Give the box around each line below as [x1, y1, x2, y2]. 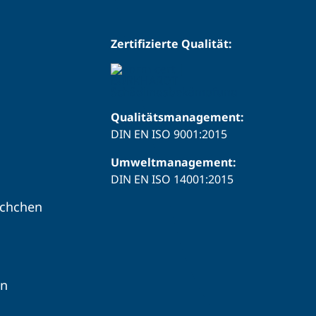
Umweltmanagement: [111, 154, 236, 171]
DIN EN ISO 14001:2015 [111, 171, 233, 188]
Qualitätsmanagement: [111, 109, 244, 126]
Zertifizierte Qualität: [111, 36, 232, 52]
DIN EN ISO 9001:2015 [111, 126, 227, 142]
